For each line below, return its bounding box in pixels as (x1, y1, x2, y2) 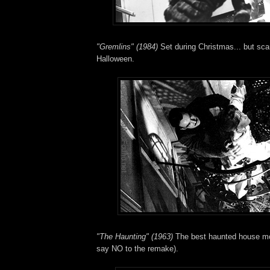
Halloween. (96, 54, 134, 63)
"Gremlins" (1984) (96, 42, 158, 51)
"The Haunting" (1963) (96, 231, 173, 241)
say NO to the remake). (96, 243, 178, 253)
